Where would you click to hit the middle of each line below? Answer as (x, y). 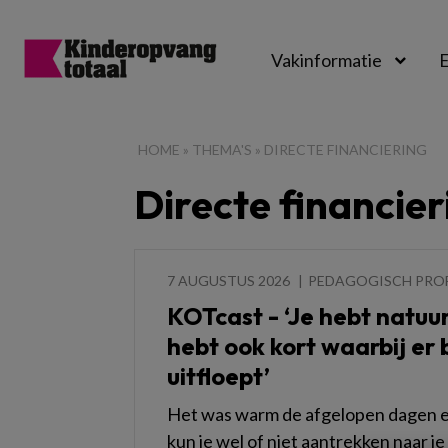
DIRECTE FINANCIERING (345, 149)
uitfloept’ (218, 376)
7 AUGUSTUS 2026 (228, 280)
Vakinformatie (326, 60)
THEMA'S (222, 149)
